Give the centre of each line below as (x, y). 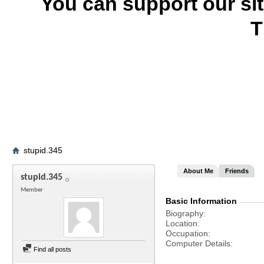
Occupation (187, 233)
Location (181, 223)
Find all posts (52, 249)
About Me (198, 171)
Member (32, 190)
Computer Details (198, 243)
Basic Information (201, 201)
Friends (237, 171)
